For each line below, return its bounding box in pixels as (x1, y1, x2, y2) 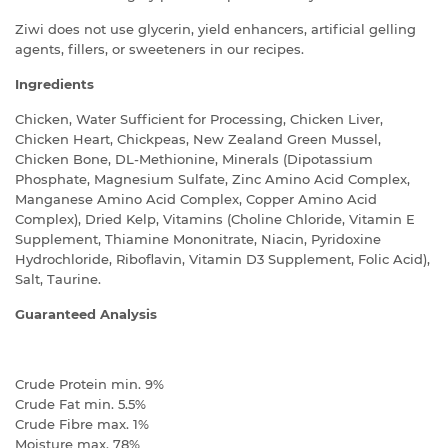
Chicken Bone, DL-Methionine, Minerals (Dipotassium (15, 151, 373, 168)
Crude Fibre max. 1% (15, 416, 153, 433)
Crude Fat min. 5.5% (15, 396, 150, 413)
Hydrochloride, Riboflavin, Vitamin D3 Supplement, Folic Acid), (15, 251, 430, 268)
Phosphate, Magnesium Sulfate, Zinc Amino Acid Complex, (15, 171, 410, 188)
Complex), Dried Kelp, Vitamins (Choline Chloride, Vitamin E (15, 211, 415, 228)
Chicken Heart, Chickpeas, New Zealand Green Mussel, (15, 131, 381, 148)
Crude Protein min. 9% (15, 376, 168, 393)
